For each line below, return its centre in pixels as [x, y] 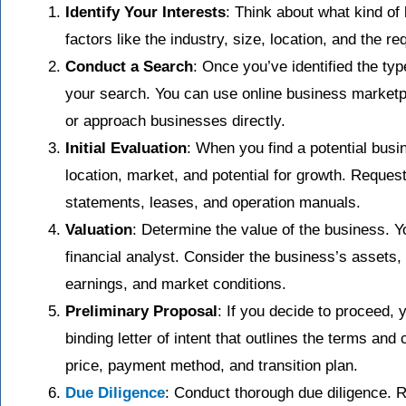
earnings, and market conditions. [176, 285]
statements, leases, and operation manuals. [213, 203]
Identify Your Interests [145, 13]
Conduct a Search [129, 67]
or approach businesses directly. [175, 121]
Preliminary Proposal [141, 312]
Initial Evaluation [126, 149]
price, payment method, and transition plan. [212, 366]
